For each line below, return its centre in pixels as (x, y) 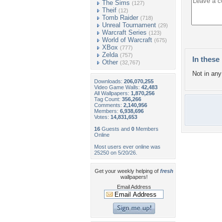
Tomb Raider (120, 18)
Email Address (134, 187)
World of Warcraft (127, 40)
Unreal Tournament (129, 25)
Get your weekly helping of (127, 171)
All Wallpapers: (112, 93)
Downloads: (109, 81)
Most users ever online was (127, 147)
